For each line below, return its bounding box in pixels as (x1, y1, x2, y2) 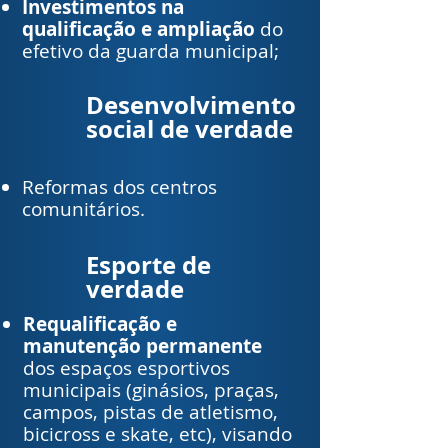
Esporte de (86, 248, 211, 282)
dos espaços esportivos (23, 355, 230, 381)
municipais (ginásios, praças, (23, 377, 279, 403)
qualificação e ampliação (22, 16, 255, 42)
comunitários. (22, 196, 145, 222)
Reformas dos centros (22, 174, 217, 200)
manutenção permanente (23, 333, 262, 359)
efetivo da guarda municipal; (22, 38, 279, 64)
